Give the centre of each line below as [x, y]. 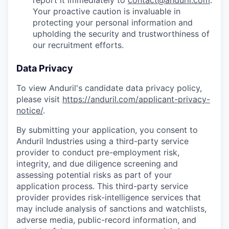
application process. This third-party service [102, 186]
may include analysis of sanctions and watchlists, [111, 209]
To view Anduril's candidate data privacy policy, [109, 88]
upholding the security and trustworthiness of [121, 34]
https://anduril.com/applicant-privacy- [136, 99]
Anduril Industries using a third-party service [102, 141]
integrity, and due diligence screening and [97, 164]
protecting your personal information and [113, 23]
